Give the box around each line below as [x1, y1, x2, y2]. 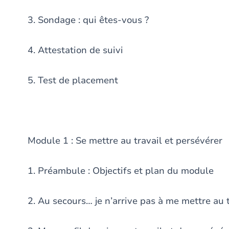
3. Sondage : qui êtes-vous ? [28, 14, 151, 26]
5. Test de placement [28, 74, 121, 86]
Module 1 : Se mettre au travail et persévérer [28, 134, 225, 147]
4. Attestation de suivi [28, 44, 126, 56]
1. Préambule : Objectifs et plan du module [28, 165, 216, 177]
